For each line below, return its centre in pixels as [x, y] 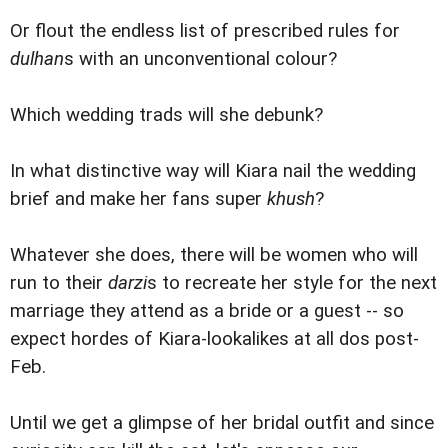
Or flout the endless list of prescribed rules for [205, 31]
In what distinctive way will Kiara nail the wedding [213, 171]
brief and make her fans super [138, 199]
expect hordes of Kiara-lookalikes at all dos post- [214, 339]
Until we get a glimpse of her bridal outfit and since [222, 423]
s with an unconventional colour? [200, 59]
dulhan [37, 59]
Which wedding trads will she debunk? [166, 115]
